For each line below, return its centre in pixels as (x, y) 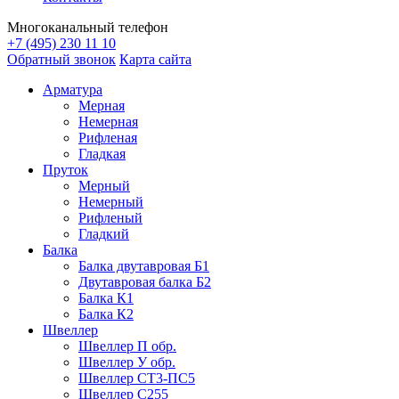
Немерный (111, 202)
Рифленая (108, 138)
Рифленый (110, 218)
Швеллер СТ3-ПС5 (137, 379)
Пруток (65, 170)
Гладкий (104, 234)
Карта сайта (155, 60)
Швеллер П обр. (127, 346)
